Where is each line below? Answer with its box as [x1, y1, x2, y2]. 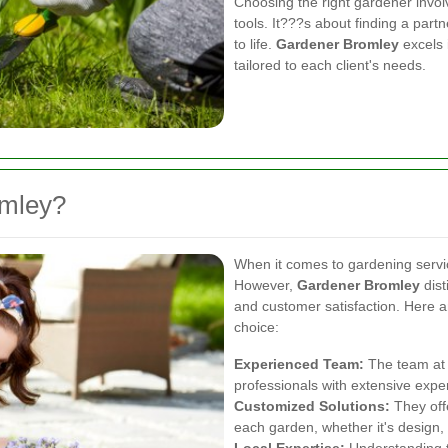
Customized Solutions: [234, 397, 390, 414]
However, [234, 276, 297, 293]
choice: [234, 318, 279, 335]
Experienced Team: [234, 355, 364, 372]
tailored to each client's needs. [234, 57, 426, 73]
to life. [234, 36, 276, 52]
